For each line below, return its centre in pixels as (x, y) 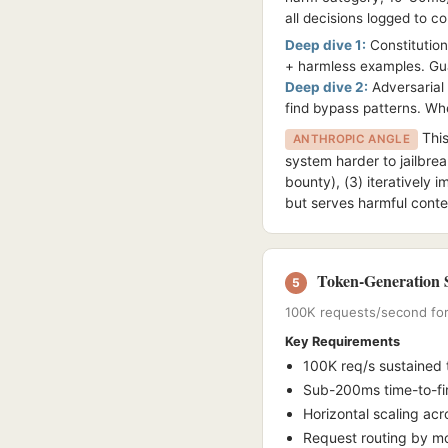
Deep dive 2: (326, 87)
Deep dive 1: (325, 45)
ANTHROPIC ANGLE (352, 139)
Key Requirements (342, 341)
